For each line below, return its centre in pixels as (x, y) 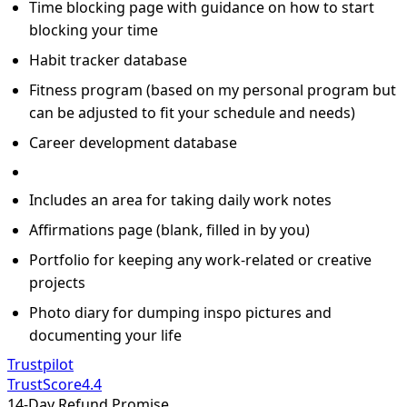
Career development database (133, 142)
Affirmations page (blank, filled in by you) (169, 229)
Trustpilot (40, 364)
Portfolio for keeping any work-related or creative (200, 259)
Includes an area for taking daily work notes (180, 199)
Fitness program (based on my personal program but (213, 89)
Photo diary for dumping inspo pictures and (180, 312)
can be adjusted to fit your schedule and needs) (192, 112)
